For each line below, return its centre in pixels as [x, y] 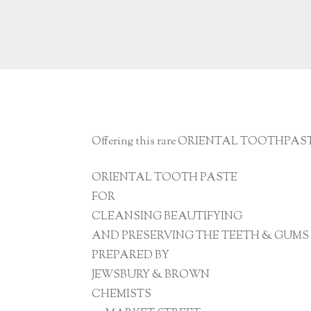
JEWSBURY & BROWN [151, 275]
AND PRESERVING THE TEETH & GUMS [200, 236]
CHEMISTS [121, 294]
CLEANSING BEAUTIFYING [167, 217]
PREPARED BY [131, 255]
